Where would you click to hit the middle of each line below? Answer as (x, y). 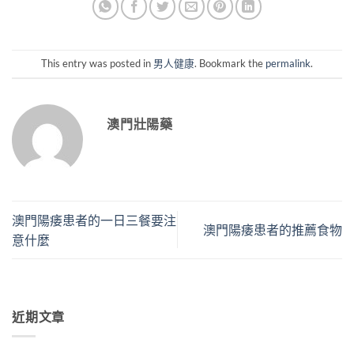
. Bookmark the (230, 63)
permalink (288, 63)
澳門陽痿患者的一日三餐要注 (94, 220)
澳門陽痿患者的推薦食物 (273, 230)
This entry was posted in (97, 63)
